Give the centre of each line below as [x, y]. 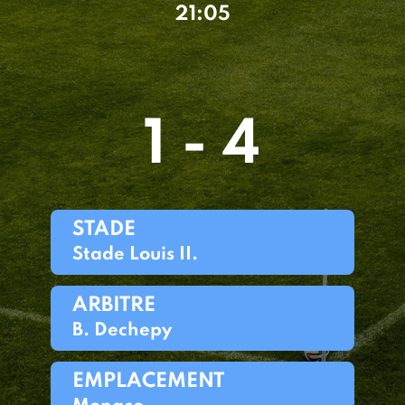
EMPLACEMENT [148, 381]
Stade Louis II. [135, 255]
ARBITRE [114, 306]
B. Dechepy [122, 331]
